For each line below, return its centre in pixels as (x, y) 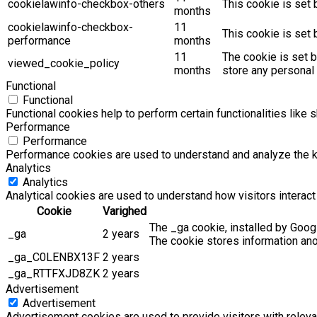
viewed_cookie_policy (64, 64)
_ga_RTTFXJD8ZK (54, 274)
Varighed (125, 212)
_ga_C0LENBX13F (54, 258)
